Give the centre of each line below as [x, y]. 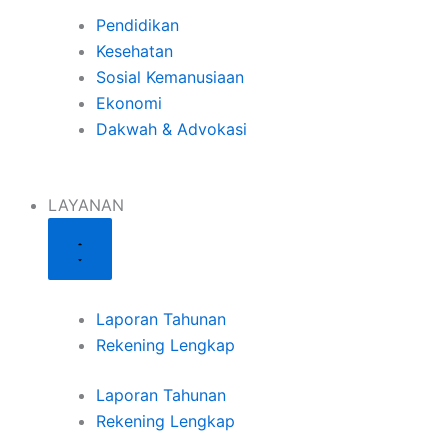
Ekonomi [129, 103]
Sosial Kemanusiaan [170, 77]
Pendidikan [137, 25]
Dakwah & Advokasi [171, 129]
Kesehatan [134, 51]
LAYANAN [86, 205]
